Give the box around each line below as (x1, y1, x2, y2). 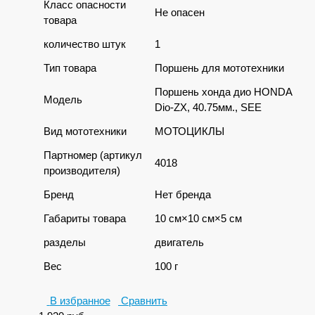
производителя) (44, 165, 120, 176)
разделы (44, 236, 86, 248)
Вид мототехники (44, 125, 127, 137)
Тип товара (44, 62, 96, 74)
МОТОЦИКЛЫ (155, 125, 224, 137)
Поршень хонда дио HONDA (155, 86, 292, 98)
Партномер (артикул (44, 149, 142, 161)
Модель (44, 94, 82, 105)
